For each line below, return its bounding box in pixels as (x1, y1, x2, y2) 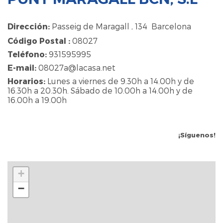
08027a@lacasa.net (38, 62, 115, 72)
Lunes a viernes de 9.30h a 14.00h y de (45, 76, 194, 86)
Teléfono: (7, 49, 47, 59)
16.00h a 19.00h (7, 95, 67, 105)
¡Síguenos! (178, 131, 216, 139)
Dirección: (7, 21, 50, 31)
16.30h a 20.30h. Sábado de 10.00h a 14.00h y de (7, 85, 193, 95)
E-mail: (7, 62, 36, 72)
